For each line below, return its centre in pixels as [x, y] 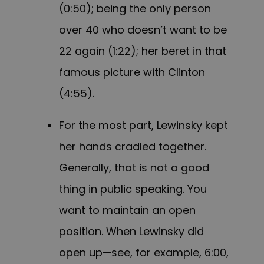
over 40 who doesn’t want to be [143, 30]
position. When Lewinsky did [131, 232]
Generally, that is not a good [134, 168]
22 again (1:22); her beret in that [143, 51]
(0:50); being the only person [135, 9]
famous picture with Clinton [132, 72]
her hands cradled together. [133, 147]
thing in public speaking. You [133, 189]
